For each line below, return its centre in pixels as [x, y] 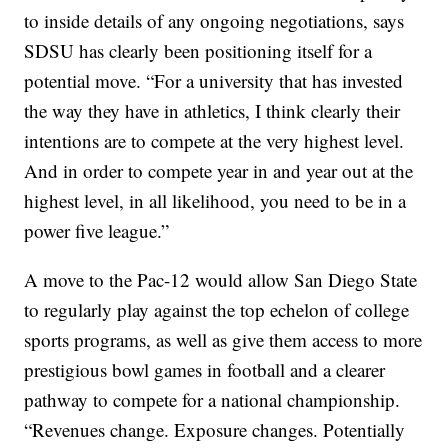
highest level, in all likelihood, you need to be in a [215, 201]
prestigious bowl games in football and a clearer [205, 370]
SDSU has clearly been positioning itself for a [198, 51]
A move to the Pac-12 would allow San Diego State [221, 280]
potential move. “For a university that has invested [214, 81]
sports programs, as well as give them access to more [223, 340]
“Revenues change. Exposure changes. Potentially [215, 430]
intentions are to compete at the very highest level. [214, 141]
